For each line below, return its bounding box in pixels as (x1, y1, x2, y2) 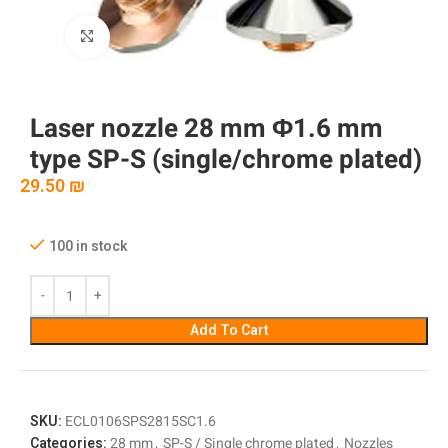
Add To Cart (190, 320, 268, 342)
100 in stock (49, 236, 128, 258)
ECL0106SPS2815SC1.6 (65, 411, 216, 433)
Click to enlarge (109, 27, 204, 46)
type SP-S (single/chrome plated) (30, 141, 422, 180)
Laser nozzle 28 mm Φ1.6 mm (30, 110, 383, 149)
